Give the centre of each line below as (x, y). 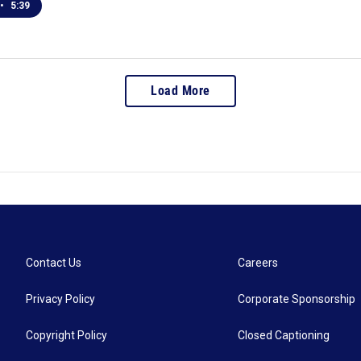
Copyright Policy (66, 335)
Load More (180, 91)
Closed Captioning (284, 335)
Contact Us (54, 263)
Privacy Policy (60, 299)
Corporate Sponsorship (297, 299)
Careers (258, 263)
